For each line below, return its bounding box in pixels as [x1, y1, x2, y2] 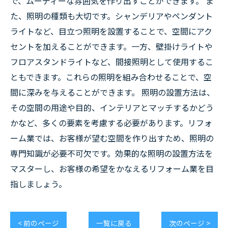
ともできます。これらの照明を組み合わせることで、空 [10, 71, 212, 83]
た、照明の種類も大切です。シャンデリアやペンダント [10, 10, 213, 22]
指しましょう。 [10, 178, 67, 190]
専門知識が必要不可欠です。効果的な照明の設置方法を [10, 147, 213, 159]
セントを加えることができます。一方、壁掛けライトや [10, 40, 213, 52]
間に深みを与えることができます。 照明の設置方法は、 [10, 86, 215, 98]
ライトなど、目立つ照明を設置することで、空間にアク [10, 25, 212, 37]
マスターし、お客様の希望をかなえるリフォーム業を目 [10, 162, 214, 175]
